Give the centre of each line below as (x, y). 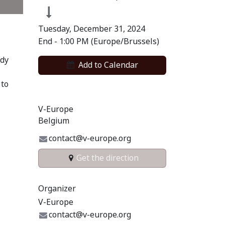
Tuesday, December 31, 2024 (92, 29)
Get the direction (107, 158)
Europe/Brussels (125, 41)
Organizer (57, 188)
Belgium (54, 121)
